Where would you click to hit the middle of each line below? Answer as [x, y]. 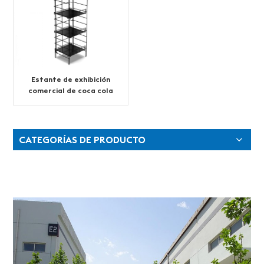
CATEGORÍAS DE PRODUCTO [82, 139]
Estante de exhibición [71, 80]
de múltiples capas [71, 102]
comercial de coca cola [71, 91]
